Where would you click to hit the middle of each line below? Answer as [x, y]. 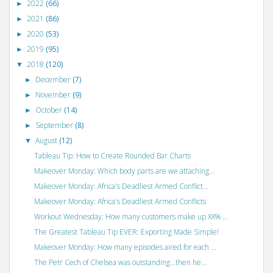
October [50, 110]
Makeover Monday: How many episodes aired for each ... [125, 247]
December [54, 80]
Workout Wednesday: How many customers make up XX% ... [131, 217]
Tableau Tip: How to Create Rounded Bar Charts [112, 156]
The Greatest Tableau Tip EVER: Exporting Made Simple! [126, 232]
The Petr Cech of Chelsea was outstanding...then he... [120, 263]
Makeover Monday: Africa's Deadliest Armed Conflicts [120, 202]
